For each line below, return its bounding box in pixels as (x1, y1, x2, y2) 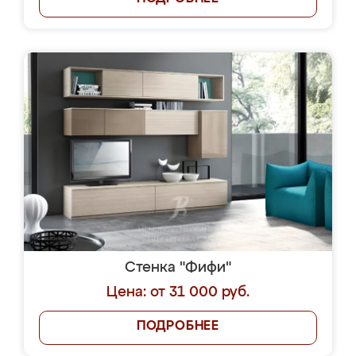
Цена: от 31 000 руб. (106, 285, 250, 300)
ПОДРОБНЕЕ (136, 320, 220, 333)
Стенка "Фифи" (125, 261, 231, 275)
